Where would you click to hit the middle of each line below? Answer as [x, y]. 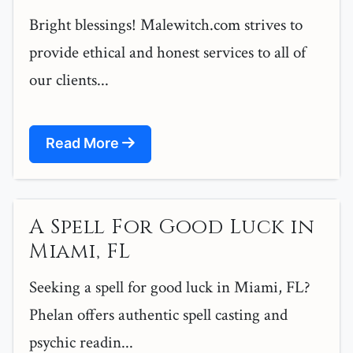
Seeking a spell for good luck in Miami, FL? [170, 288]
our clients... [69, 80]
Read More [84, 143]
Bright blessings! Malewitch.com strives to [166, 25]
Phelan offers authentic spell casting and [158, 315]
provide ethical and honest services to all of [167, 53]
